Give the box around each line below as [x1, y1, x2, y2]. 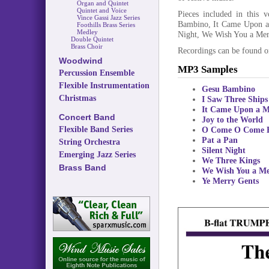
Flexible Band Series [58, 125, 133, 134]
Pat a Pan [201, 135, 238, 145]
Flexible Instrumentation [58, 81, 150, 90]
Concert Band [58, 112, 115, 122]
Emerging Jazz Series [58, 150, 136, 159]
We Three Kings [201, 156, 260, 165]
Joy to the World [201, 115, 263, 124]
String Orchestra [58, 138, 120, 147]
